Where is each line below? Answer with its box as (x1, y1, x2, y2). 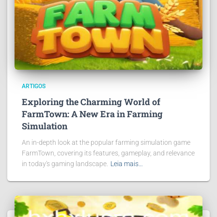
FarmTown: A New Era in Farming (22, 108, 163, 120)
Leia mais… (110, 160, 143, 168)
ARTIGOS (22, 83, 46, 90)
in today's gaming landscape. (22, 160, 108, 168)
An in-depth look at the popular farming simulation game (22, 139, 190, 146)
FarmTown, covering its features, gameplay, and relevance (22, 149, 195, 157)
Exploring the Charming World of (22, 96, 160, 108)
